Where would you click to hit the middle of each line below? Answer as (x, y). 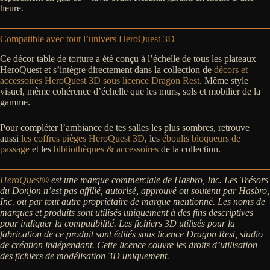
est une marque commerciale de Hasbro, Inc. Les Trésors (159, 180)
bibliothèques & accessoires (106, 149)
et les (42, 149)
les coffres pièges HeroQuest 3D (83, 139)
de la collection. (190, 149)
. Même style (224, 81)
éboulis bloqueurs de (201, 139)
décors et (231, 70)
